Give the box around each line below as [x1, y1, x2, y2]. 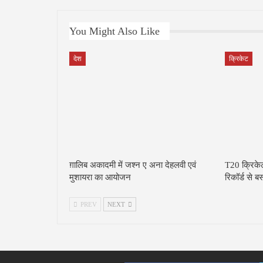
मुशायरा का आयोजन [69, 173, 131, 183]
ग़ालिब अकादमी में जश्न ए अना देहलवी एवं [69, 160, 196, 170]
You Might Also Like [69, 25, 160, 38]
